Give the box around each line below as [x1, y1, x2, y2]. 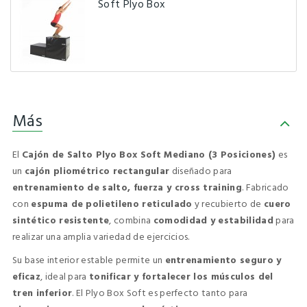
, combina [109, 212, 153, 229]
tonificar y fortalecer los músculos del [89, 269, 273, 285]
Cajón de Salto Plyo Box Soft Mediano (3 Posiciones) [21, 147, 276, 163]
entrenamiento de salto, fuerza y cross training [12, 180, 243, 196]
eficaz [12, 269, 40, 285]
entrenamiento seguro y [164, 252, 282, 269]
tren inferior [12, 285, 73, 302]
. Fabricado [242, 180, 289, 196]
